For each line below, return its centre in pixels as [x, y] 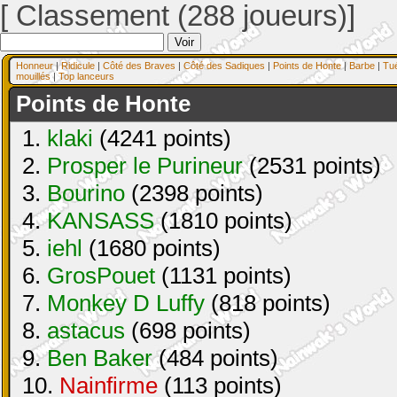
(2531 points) [312, 166]
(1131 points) [223, 276]
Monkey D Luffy [126, 303]
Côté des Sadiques [224, 66]
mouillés [33, 76]
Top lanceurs [86, 76]
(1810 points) [223, 221]
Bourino [86, 193]
